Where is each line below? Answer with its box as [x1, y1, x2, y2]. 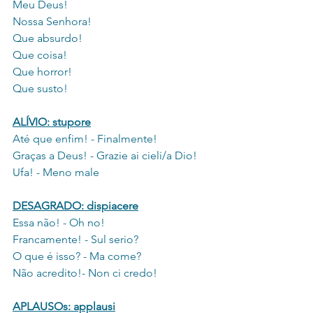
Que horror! [13, 65, 72, 79]
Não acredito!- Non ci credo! [13, 266, 157, 280]
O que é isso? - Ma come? [13, 249, 141, 263]
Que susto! [13, 82, 68, 96]
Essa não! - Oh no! [13, 216, 105, 230]
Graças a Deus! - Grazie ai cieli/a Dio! [13, 149, 197, 163]
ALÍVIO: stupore [13, 115, 91, 129]
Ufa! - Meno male [13, 166, 99, 180]
